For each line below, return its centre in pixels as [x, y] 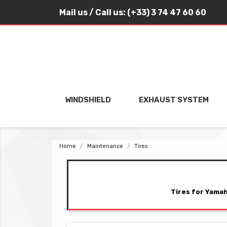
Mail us [73, 12]
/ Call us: [107, 12]
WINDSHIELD [88, 100]
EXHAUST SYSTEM [174, 100]
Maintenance [105, 146]
